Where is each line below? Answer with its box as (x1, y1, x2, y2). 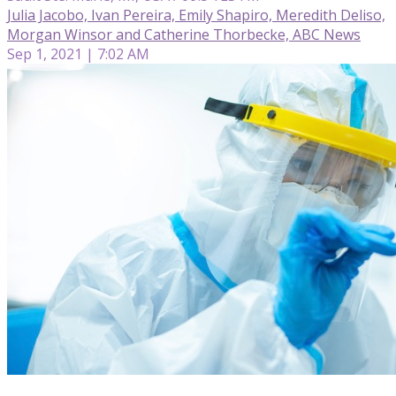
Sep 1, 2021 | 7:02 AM (7, 43, 149, 64)
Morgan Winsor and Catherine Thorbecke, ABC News (7, 24, 361, 44)
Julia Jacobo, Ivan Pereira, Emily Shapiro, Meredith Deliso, (7, 4, 385, 25)
